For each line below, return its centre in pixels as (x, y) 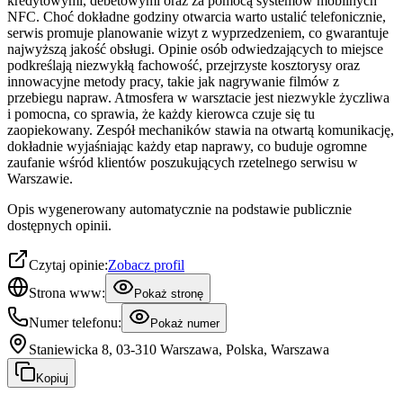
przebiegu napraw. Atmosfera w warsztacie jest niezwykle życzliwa (198, 97)
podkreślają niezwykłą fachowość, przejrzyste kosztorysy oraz (184, 65)
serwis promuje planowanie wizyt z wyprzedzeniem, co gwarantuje (198, 32)
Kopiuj (52, 378)
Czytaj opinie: (68, 264)
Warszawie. (40, 178)
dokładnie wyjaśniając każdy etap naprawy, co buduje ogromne (187, 146)
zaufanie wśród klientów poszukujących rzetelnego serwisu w (183, 162)
